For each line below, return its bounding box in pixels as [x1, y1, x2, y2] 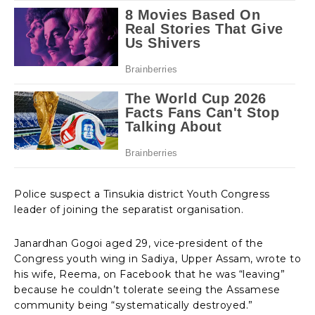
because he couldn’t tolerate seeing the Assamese [14, 283, 280, 296]
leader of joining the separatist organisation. [14, 202, 243, 216]
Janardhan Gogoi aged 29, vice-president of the [14, 236, 263, 250]
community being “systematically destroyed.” [14, 298, 253, 311]
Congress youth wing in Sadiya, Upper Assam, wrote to [14, 252, 301, 265]
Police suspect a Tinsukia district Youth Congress [14, 187, 270, 200]
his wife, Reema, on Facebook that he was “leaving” [14, 267, 285, 281]
